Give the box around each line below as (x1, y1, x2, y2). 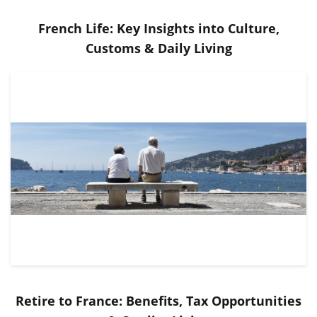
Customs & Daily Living (85, 40, 232, 57)
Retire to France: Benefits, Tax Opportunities (16, 292, 301, 309)
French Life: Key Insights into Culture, (38, 20, 279, 38)
